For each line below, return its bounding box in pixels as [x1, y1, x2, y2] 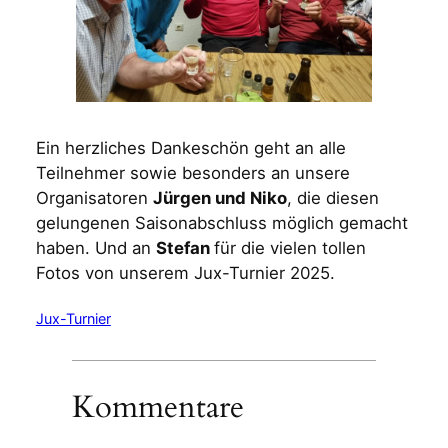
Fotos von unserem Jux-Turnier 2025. [35, 262, 335, 283]
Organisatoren [35, 187, 153, 208]
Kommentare [71, 385, 244, 428]
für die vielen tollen [213, 237, 366, 258]
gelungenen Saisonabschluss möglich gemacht [35, 212, 408, 233]
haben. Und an [35, 237, 156, 258]
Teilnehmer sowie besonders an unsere [35, 162, 350, 183]
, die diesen [286, 187, 379, 208]
